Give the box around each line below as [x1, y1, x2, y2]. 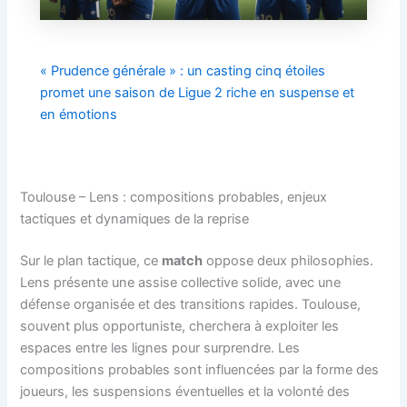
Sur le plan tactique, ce [20, 253, 163, 270]
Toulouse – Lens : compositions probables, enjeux [20, 189, 328, 206]
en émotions [40, 106, 118, 124]
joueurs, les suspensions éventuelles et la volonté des [20, 383, 351, 401]
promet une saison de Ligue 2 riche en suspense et [40, 84, 355, 102]
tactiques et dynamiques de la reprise [20, 211, 250, 228]
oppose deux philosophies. [203, 253, 374, 270]
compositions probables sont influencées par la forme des [20, 362, 380, 379]
